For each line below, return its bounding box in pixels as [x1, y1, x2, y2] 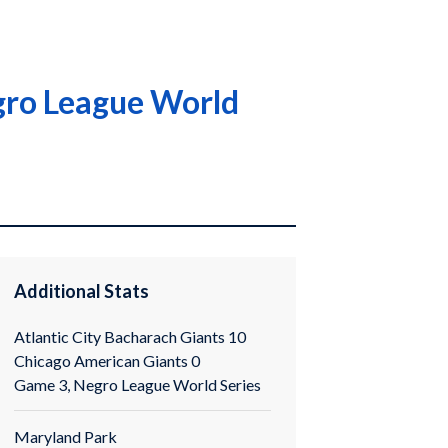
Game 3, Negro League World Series [14, 374, 262, 394]
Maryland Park [14, 426, 118, 446]
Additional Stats [14, 280, 150, 302]
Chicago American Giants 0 [14, 350, 201, 370]
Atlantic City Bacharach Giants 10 [14, 326, 247, 346]
